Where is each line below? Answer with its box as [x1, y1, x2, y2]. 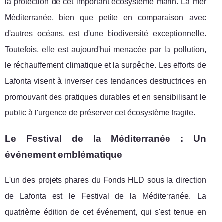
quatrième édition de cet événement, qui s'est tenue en [5, 207, 206, 216]
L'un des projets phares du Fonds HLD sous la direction [5, 175, 206, 184]
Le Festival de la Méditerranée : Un [5, 133, 206, 144]
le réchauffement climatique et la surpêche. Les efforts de [5, 60, 206, 69]
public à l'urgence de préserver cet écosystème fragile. [5, 108, 195, 117]
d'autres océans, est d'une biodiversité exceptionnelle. [5, 29, 206, 38]
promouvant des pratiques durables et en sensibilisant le [5, 92, 206, 101]
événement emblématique [5, 149, 122, 160]
